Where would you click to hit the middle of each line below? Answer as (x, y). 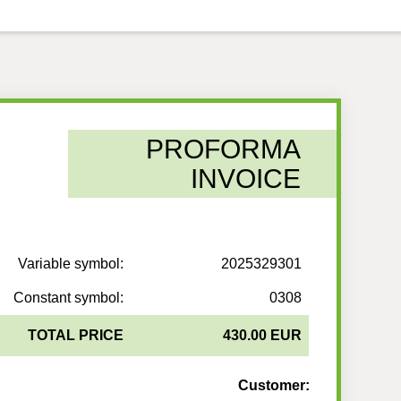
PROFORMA (223, 149)
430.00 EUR (263, 336)
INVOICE (245, 179)
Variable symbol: (71, 264)
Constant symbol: (69, 298)
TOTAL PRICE (76, 336)
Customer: (273, 386)
